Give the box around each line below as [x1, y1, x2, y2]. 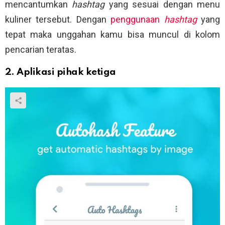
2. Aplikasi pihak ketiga [5, 67, 116, 77]
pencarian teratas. [5, 44, 76, 55]
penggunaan [110, 14, 164, 25]
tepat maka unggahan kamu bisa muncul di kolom [5, 29, 220, 40]
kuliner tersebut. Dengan [5, 14, 111, 25]
